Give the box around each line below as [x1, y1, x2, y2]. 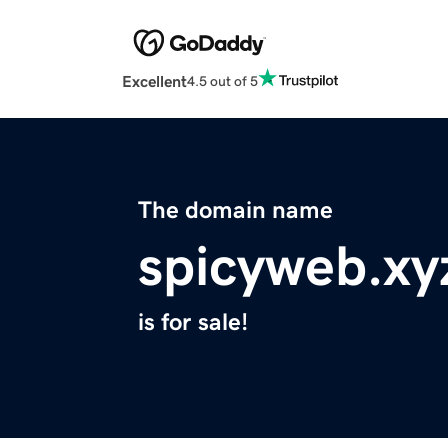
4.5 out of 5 [187, 73, 258, 88]
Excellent [122, 73, 187, 90]
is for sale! [138, 310, 248, 335]
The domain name [138, 198, 333, 223]
